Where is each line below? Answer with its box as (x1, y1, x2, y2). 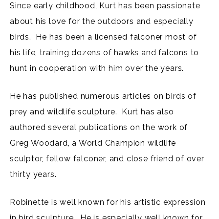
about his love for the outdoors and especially (10, 16, 194, 26)
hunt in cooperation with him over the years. (10, 63, 184, 73)
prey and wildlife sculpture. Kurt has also (10, 107, 174, 116)
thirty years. (10, 169, 57, 179)
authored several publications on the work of (10, 122, 188, 132)
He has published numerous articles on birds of (10, 91, 197, 101)
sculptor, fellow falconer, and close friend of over (10, 153, 204, 163)
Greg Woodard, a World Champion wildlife (10, 138, 176, 148)
